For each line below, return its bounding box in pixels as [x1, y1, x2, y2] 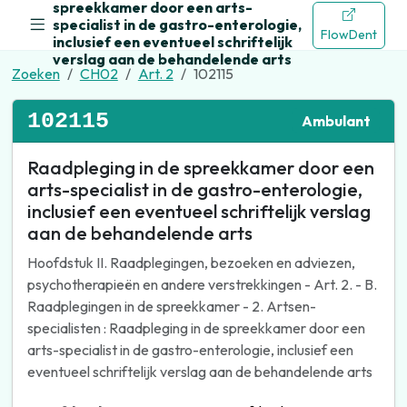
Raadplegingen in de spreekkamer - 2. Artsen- [26, 296, 316, 315]
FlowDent [321, 25, 377, 43]
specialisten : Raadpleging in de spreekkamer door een [26, 318, 365, 337]
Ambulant [301, 111, 371, 130]
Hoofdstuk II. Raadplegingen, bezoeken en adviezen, [26, 253, 355, 272]
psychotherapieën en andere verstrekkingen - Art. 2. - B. [26, 274, 377, 293]
